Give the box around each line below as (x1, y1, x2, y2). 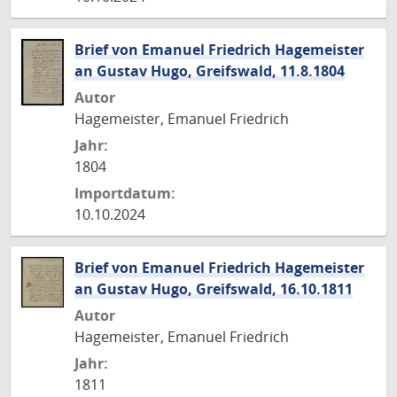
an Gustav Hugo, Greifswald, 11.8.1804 (74, 61, 345, 81)
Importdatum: (74, 183, 175, 203)
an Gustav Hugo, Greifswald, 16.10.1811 (74, 279, 353, 299)
